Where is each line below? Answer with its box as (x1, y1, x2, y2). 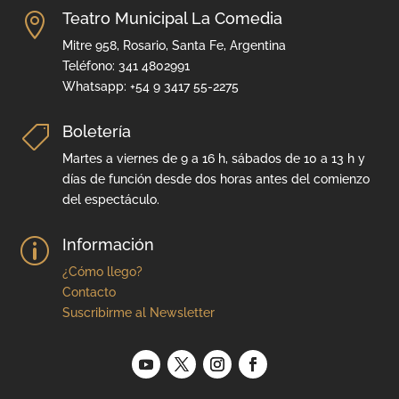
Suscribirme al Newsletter (61, 305, 215, 320)
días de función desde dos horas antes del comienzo (61, 171, 370, 186)
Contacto (61, 284, 116, 299)
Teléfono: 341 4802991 (61, 58, 190, 73)
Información (61, 234, 154, 254)
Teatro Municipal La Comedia (61, 8, 282, 28)
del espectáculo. (61, 191, 159, 207)
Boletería (61, 121, 131, 141)
